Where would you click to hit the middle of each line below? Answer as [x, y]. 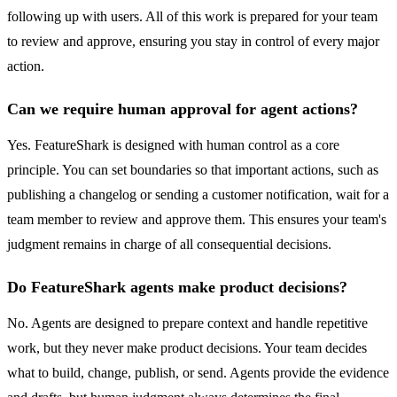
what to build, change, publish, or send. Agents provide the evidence [198, 373]
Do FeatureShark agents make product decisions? [177, 288]
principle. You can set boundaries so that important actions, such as [193, 170]
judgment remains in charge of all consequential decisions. [169, 245]
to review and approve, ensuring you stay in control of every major [193, 42]
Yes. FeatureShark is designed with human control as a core [173, 145]
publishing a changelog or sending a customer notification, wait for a [198, 195]
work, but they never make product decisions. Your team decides [187, 348]
